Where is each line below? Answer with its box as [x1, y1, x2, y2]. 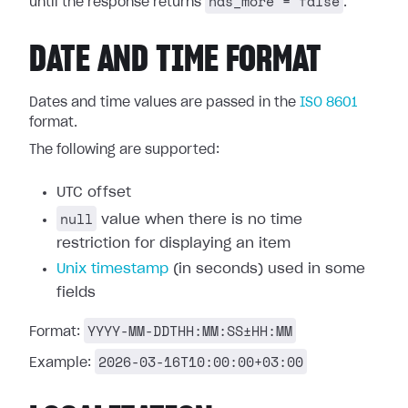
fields [56, 286, 96, 300]
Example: [29, 357, 95, 370]
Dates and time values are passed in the [29, 97, 300, 109]
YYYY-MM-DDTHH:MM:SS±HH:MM [87, 321, 292, 341]
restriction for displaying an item [56, 237, 291, 250]
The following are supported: [29, 144, 219, 157]
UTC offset [56, 186, 131, 199]
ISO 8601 [300, 97, 357, 109]
